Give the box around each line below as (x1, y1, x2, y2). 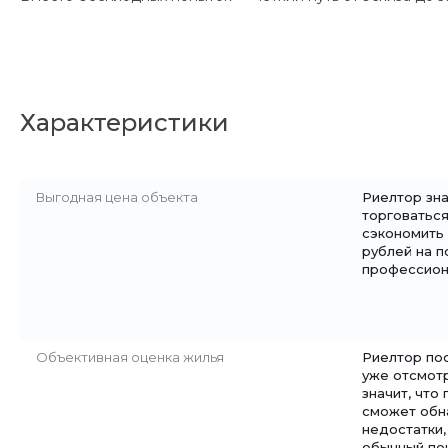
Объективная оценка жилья (36, 349, 224, 365)
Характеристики (20, 108, 229, 137)
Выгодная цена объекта (36, 189, 198, 205)
